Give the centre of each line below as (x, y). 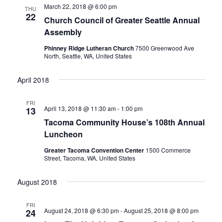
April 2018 (33, 80)
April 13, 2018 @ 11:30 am (80, 108)
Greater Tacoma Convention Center (95, 150)
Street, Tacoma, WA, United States (89, 158)
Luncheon (63, 134)
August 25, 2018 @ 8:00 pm (161, 210)
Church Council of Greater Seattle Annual (122, 20)
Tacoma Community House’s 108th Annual (124, 122)
